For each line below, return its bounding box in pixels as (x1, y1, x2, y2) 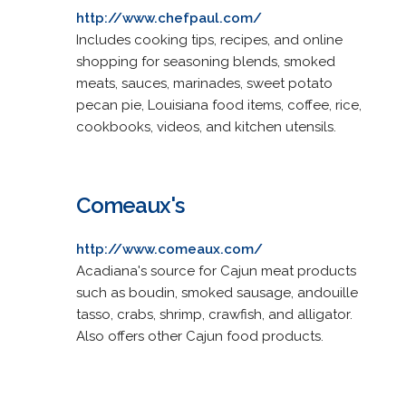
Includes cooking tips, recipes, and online (75, 31, 343, 48)
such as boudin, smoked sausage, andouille (75, 284, 358, 301)
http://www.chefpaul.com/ (75, 9, 262, 26)
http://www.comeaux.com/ (75, 240, 263, 257)
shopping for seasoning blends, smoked (75, 53, 335, 70)
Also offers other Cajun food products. (75, 327, 324, 344)
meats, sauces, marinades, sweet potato (75, 74, 333, 92)
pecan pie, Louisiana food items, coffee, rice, (75, 96, 362, 113)
